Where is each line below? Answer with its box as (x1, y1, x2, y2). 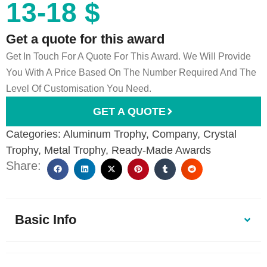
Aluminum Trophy (63, 128, 146, 140)
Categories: (6, 128, 61, 140)
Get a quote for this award (6, 31, 164, 46)
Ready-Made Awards (111, 144, 211, 156)
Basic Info (15, 212, 76, 227)
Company (152, 128, 197, 140)
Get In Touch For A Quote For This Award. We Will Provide (6, 51, 251, 61)
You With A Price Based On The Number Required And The (6, 67, 256, 77)
